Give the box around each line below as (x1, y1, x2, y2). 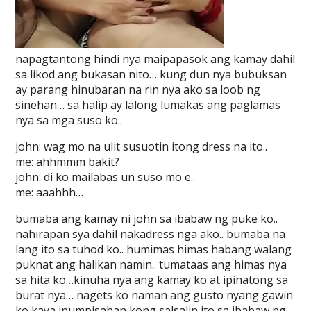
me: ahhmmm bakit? (15, 154, 120, 169)
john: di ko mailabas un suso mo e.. (15, 169, 196, 185)
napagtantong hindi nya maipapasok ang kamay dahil (15, 51, 296, 67)
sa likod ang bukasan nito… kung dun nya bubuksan (15, 67, 287, 82)
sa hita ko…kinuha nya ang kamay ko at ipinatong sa (15, 272, 289, 287)
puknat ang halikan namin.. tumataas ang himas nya (15, 257, 287, 272)
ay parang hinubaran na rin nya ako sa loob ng (15, 82, 261, 97)
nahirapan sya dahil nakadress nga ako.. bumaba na (15, 226, 286, 242)
